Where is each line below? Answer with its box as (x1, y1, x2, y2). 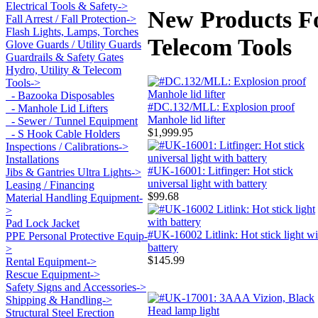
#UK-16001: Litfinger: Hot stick (148, 164, 293, 177)
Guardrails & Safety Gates (6, 51, 124, 64)
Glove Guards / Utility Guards (6, 38, 141, 51)
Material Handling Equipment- (6, 192, 143, 204)
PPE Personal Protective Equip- (6, 230, 148, 243)
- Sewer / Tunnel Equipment (6, 115, 138, 128)
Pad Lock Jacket (6, 217, 79, 230)
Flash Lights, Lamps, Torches (6, 26, 138, 38)
